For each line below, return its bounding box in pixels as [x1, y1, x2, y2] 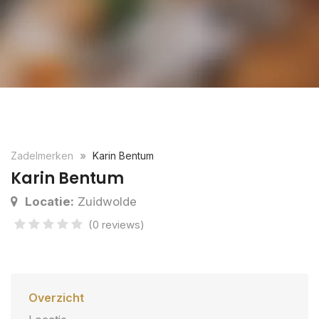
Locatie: [25, 194, 74, 209]
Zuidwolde [74, 194, 137, 209]
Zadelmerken [11, 150, 76, 162]
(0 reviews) [88, 218, 145, 231]
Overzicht [28, 291, 84, 305]
